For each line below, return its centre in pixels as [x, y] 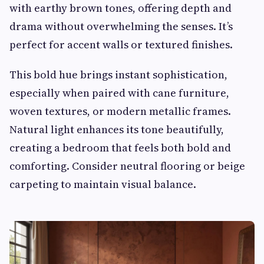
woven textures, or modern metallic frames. [120, 111]
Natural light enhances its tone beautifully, [117, 129]
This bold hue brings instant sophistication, [118, 74]
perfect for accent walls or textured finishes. [121, 44]
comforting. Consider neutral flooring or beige [127, 166]
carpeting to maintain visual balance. [103, 184]
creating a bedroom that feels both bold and [120, 147]
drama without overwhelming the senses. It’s [121, 26]
